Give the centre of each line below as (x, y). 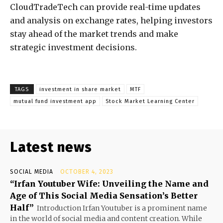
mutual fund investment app (55, 102)
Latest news (51, 147)
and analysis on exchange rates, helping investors (111, 21)
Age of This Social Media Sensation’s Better (104, 196)
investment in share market (80, 90)
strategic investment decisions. (73, 48)
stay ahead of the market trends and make (94, 34)
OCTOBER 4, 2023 (87, 172)
